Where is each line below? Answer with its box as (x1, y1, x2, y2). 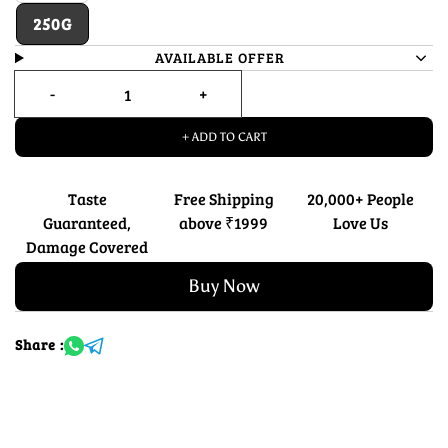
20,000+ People (307, 188, 415, 209)
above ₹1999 (179, 212, 269, 233)
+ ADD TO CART (181, 130, 267, 144)
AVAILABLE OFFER (155, 48, 286, 67)
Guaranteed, (43, 212, 132, 233)
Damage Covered (26, 236, 149, 257)
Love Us (333, 212, 389, 233)
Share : (15, 335, 64, 354)
